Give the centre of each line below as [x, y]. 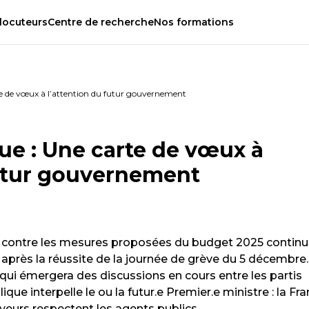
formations [204, 22]
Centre [66, 22]
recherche [126, 22]
